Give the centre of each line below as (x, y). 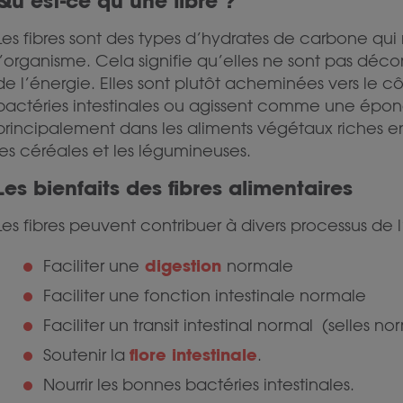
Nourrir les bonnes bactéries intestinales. (199, 385)
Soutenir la (87, 355)
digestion (186, 266)
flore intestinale (194, 355)
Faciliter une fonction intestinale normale (205, 296)
